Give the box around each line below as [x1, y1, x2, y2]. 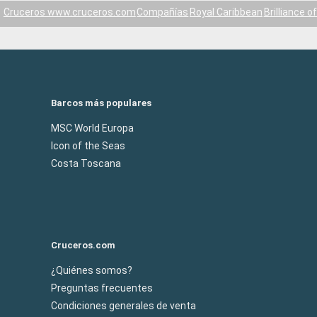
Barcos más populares [51, 97, 151, 108]
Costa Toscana [51, 157, 121, 169]
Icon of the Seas [51, 139, 125, 151]
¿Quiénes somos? [51, 264, 132, 276]
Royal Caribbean [189, 6, 263, 18]
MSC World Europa [51, 122, 134, 134]
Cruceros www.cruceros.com [3, 6, 136, 18]
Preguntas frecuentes [51, 282, 153, 294]
